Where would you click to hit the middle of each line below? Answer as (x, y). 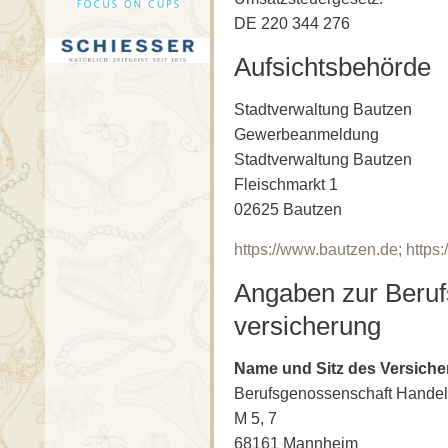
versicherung (307, 326)
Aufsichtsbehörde (332, 67)
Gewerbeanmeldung (306, 135)
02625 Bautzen (288, 210)
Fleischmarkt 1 (286, 185)
